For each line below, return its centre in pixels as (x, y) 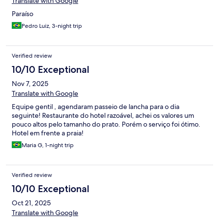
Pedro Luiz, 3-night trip (52, 26)
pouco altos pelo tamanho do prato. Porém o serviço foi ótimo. (106, 124)
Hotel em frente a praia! (48, 133)
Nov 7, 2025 (30, 84)
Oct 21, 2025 (31, 203)
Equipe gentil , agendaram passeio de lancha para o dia (96, 107)
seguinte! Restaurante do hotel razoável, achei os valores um (103, 116)
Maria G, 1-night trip (48, 145)
